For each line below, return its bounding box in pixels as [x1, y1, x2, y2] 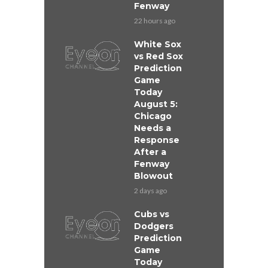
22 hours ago [134, 16, 175, 26]
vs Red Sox [134, 51, 183, 62]
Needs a [134, 123, 171, 134]
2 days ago [134, 186, 167, 196]
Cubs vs [134, 209, 169, 220]
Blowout [134, 170, 173, 182]
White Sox [134, 39, 181, 50]
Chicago [134, 111, 172, 122]
